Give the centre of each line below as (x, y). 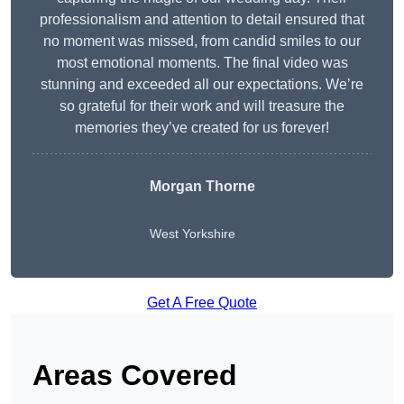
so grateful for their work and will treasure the (202, 106)
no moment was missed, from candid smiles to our (202, 41)
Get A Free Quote (202, 303)
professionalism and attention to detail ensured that (202, 20)
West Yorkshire (192, 234)
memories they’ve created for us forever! (202, 128)
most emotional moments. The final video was (202, 63)
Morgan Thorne (202, 187)
